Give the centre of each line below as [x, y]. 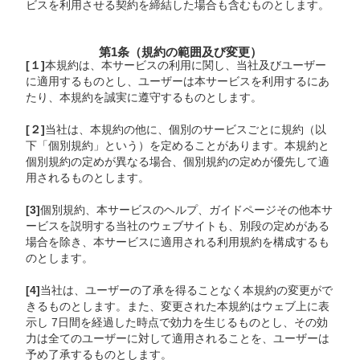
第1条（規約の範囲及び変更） [180, 52]
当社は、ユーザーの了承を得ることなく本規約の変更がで [187, 290]
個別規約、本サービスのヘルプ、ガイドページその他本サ [187, 210]
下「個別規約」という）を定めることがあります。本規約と [178, 146]
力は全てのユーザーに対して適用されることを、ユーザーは [178, 339]
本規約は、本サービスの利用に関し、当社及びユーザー [186, 65]
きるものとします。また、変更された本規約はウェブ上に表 [178, 307]
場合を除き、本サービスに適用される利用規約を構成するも [178, 242]
